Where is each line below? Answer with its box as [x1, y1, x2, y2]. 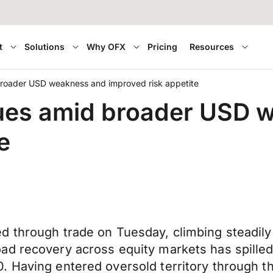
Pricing [147, 41, 178, 52]
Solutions [24, 41, 65, 52]
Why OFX [87, 41, 126, 52]
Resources [190, 41, 235, 52]
